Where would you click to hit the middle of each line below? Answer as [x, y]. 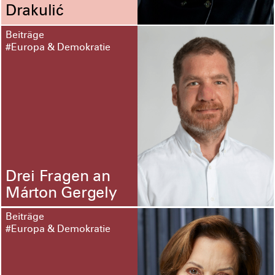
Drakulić [37, 12]
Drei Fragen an [58, 177]
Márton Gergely [61, 194]
